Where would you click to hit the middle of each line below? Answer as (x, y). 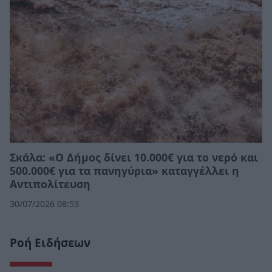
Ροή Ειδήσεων (50, 243)
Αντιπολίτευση (50, 184)
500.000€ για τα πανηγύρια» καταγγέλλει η (124, 170)
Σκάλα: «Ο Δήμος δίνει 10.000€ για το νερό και (134, 157)
